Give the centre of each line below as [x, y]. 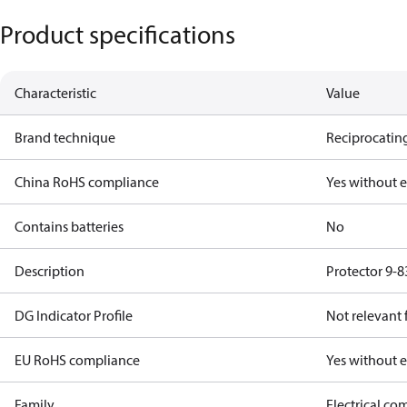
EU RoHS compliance [77, 360]
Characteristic [55, 93]
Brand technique [65, 137]
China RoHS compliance [87, 182]
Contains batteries [69, 226]
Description [50, 271]
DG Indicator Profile [74, 315]
